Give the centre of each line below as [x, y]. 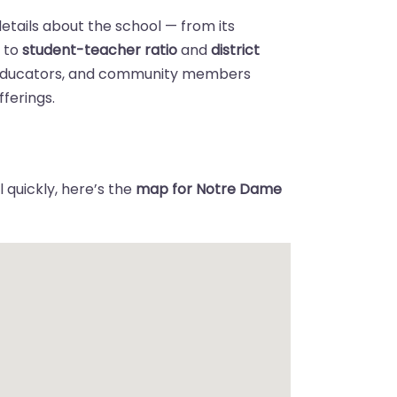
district [236, 50]
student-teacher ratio [100, 50]
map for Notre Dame [209, 189]
